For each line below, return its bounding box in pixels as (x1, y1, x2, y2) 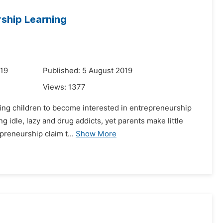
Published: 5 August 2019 (43, 66, 132, 75)
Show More (76, 129, 116, 138)
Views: (43, 83, 68, 92)
